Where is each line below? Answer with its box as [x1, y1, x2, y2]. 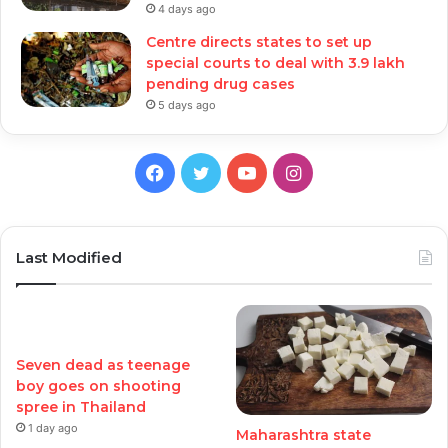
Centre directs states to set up [146, 33, 372, 51]
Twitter [208, 161, 270, 182]
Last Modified [16, 248, 122, 267]
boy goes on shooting [16, 377, 181, 395]
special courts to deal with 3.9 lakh [146, 54, 405, 72]
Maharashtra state [236, 426, 372, 445]
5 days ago [158, 98, 216, 112]
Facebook [163, 161, 247, 182]
